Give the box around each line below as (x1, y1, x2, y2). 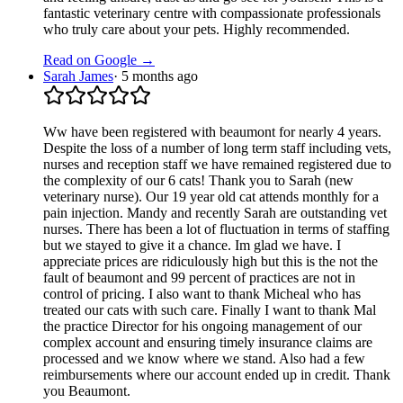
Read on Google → (43, 52, 155, 68)
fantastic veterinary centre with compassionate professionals (43, 5, 381, 22)
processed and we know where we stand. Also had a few (43, 351, 365, 367)
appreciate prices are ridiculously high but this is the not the (43, 254, 378, 270)
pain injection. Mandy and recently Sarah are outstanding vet (43, 205, 387, 221)
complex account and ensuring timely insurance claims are (43, 335, 372, 351)
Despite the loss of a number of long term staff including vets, (43, 140, 391, 157)
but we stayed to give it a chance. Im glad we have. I (43, 237, 341, 254)
